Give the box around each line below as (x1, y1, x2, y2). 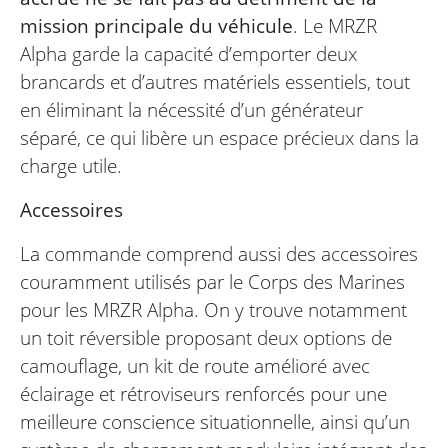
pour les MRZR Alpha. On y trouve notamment (20, 296, 407, 324)
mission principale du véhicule (20, 12, 293, 40)
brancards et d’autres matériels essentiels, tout (20, 68, 410, 96)
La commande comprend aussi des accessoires (20, 240, 418, 268)
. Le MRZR (293, 12, 377, 40)
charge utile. (20, 152, 122, 180)
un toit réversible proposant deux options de (20, 324, 392, 352)
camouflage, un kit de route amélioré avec (20, 352, 370, 380)
